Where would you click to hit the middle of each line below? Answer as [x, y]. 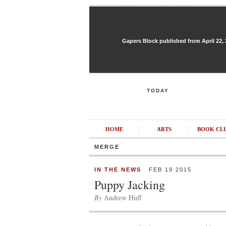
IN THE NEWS [118, 169]
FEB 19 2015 [166, 169]
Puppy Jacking [130, 185]
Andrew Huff [122, 197]
